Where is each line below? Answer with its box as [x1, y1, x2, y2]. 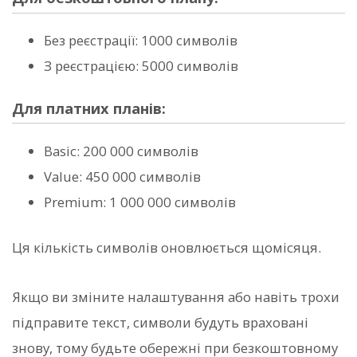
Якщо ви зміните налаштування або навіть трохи [12, 287, 339, 306]
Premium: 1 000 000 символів [44, 192, 236, 211]
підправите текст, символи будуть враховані [12, 312, 308, 331]
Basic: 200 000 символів [44, 141, 198, 160]
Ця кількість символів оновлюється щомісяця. [12, 237, 321, 257]
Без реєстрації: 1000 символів [44, 30, 237, 49]
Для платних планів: [12, 98, 166, 118]
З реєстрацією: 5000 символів [44, 56, 238, 75]
